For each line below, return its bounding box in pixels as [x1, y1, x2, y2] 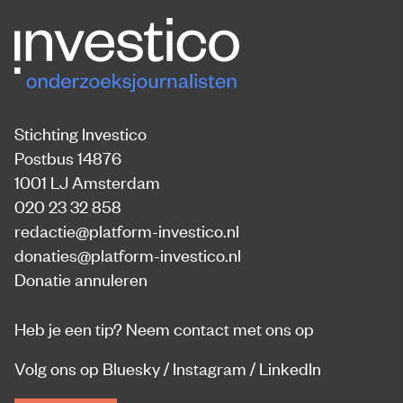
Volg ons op [14, 355, 103, 379]
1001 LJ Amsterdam [14, 169, 160, 193]
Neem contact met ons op [126, 316, 314, 339]
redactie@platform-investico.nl [14, 218, 239, 241]
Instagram [173, 355, 246, 379]
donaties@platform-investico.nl [14, 242, 241, 265]
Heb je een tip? [14, 316, 126, 339]
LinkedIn [259, 355, 321, 379]
